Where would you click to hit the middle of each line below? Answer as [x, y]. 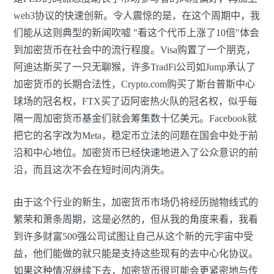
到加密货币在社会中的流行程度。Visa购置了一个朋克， [135, 50]
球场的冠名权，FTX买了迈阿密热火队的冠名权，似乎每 [135, 102]
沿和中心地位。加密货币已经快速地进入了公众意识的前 [136, 153]
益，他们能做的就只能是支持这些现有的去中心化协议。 [136, 254]
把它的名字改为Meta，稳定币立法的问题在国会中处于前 [136, 136]
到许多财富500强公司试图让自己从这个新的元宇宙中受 [133, 237]
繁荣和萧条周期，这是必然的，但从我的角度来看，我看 [136, 220]
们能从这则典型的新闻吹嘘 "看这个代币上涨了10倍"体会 [136, 33]
